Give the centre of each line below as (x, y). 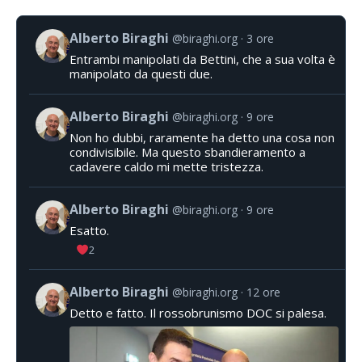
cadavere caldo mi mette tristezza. (166, 167)
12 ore (263, 292)
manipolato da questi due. (141, 74)
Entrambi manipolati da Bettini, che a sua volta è (202, 59)
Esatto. (89, 231)
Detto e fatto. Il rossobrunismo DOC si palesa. (198, 312)
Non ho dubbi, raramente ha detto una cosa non (202, 138)
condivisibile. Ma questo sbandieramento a (187, 152)
